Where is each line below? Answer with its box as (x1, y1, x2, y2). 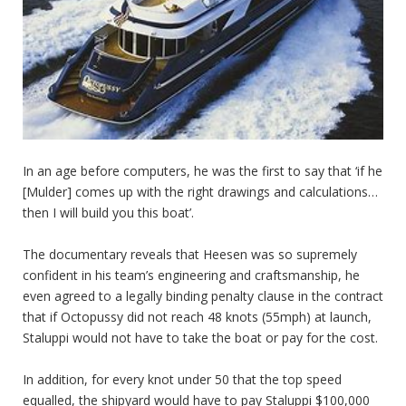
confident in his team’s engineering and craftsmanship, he (23, 266, 360, 284)
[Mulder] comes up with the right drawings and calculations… (23, 182, 378, 200)
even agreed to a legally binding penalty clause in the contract (23, 286, 383, 304)
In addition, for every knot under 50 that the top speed (23, 370, 342, 388)
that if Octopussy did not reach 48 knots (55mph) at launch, (23, 307, 372, 325)
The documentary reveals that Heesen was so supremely (23, 245, 357, 263)
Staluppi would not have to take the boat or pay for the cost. (23, 328, 378, 346)
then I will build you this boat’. (23, 203, 194, 221)
